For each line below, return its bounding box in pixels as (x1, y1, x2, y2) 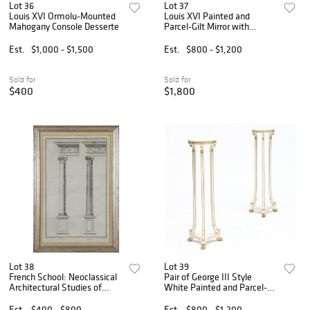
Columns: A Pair (9, 291, 71, 304)
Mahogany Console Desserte (9, 20, 119, 33)
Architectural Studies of (9, 280, 102, 293)
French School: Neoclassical (9, 270, 117, 283)
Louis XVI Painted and (164, 10, 250, 23)
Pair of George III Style (164, 270, 253, 283)
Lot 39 (164, 259, 190, 273)
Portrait (164, 30, 194, 44)
